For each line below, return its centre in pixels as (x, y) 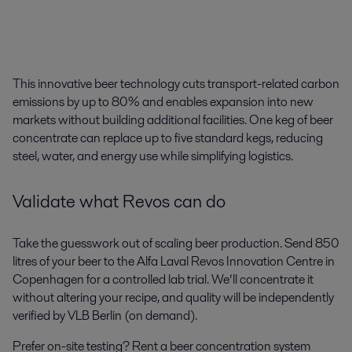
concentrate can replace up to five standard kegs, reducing (168, 137)
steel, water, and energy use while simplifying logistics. (153, 156)
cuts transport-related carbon (260, 83)
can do (198, 201)
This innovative (53, 83)
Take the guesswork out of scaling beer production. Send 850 (176, 243)
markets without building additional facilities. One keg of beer (173, 119)
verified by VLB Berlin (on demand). (105, 315)
